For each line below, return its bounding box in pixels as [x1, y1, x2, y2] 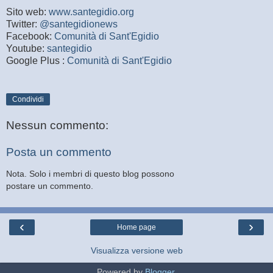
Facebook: [6, 31, 54, 42]
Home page [117, 222, 156, 232]
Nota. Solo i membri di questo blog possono [6, 169, 174, 179]
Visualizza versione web [90, 245, 183, 255]
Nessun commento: [6, 119, 108, 132]
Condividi [12, 95, 44, 104]
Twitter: [6, 19, 40, 30]
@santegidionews [40, 19, 118, 30]
